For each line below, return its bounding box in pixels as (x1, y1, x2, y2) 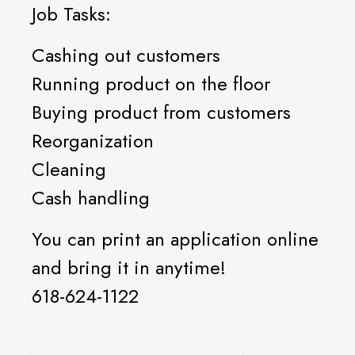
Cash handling (32, 184, 150, 212)
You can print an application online (32, 225, 319, 253)
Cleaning (32, 155, 106, 183)
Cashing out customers (32, 41, 220, 69)
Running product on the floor (32, 70, 270, 97)
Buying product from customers (32, 98, 291, 126)
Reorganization (32, 127, 154, 155)
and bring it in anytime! (32, 254, 226, 281)
